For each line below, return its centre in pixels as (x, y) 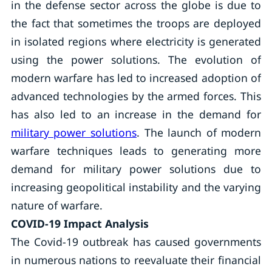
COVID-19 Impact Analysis (80, 223)
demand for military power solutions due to (136, 169)
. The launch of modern (199, 132)
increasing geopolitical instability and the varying (136, 187)
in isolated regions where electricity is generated (136, 41)
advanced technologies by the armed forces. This (136, 96)
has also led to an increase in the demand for (136, 114)
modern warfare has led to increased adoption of (136, 78)
